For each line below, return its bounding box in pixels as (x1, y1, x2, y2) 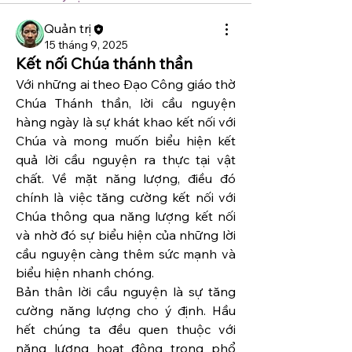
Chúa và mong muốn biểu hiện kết (16, 133, 236, 149)
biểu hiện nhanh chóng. (16, 265, 154, 281)
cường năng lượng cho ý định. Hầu (16, 302, 236, 319)
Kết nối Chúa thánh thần (16, 53, 192, 74)
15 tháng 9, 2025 (44, 38, 128, 53)
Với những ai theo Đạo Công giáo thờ (16, 76, 236, 93)
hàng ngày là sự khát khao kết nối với (16, 114, 236, 130)
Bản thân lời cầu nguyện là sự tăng (16, 284, 236, 300)
